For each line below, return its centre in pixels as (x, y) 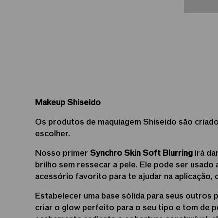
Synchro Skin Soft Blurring (141, 153)
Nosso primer (63, 153)
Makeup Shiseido (68, 102)
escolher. (53, 134)
